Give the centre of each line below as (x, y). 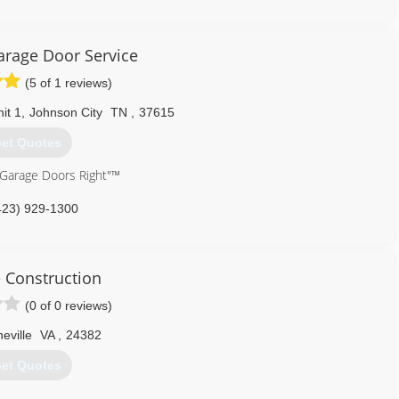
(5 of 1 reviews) (69, 83)
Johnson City (66, 112)
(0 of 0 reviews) (69, 305)
